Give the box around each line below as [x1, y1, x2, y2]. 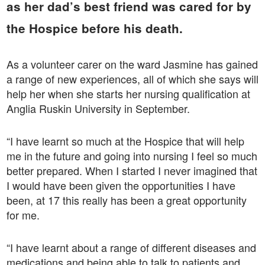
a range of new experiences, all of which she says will [6, 70, 258, 86]
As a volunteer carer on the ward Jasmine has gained [6, 56, 258, 72]
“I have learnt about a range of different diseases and [6, 239, 256, 255]
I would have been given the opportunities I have [6, 177, 235, 193]
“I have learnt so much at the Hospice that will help [6, 132, 244, 148]
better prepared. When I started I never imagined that [6, 162, 257, 178]
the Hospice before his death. [6, 19, 183, 37]
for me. [6, 206, 40, 222]
